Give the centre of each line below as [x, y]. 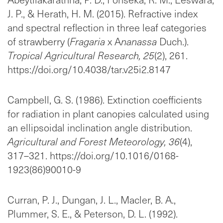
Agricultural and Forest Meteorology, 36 [94, 142]
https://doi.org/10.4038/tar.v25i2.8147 [89, 69]
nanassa [139, 42]
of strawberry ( [39, 42]
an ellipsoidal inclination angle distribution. [100, 128]
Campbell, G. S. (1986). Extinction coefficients [105, 100]
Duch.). [173, 42]
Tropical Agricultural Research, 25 [81, 56]
